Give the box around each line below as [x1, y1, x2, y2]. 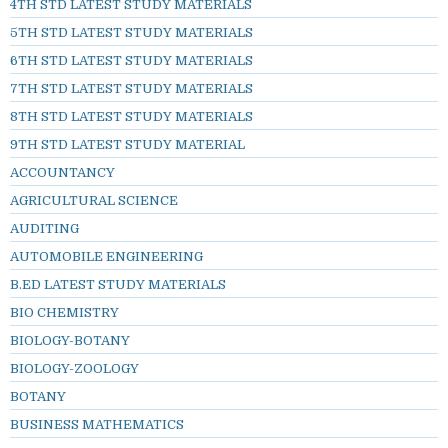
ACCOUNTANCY [10, 165, 115, 181]
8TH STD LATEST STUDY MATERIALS [10, 109, 253, 125]
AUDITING [10, 221, 79, 237]
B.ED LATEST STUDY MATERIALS [10, 277, 226, 293]
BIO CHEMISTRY [10, 305, 119, 321]
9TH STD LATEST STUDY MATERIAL [10, 137, 245, 153]
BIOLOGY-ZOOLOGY [10, 361, 139, 377]
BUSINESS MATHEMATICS [10, 417, 184, 433]
